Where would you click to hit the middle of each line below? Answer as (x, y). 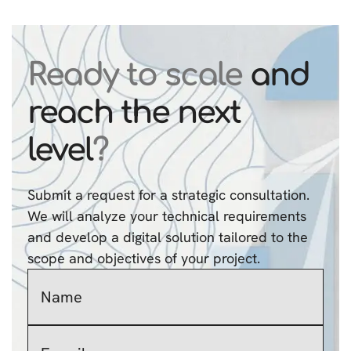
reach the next (134, 113)
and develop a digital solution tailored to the (168, 237)
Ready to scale (135, 75)
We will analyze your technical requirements (167, 216)
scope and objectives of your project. (144, 258)
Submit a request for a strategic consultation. (168, 195)
